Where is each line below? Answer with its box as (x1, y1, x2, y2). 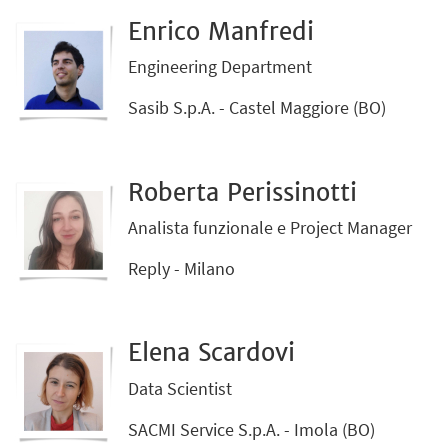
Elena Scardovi (128, 337, 296, 369)
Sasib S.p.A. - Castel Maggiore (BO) (128, 96, 387, 120)
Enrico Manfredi (128, 15, 315, 47)
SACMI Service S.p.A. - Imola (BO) (128, 417, 376, 441)
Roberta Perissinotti (128, 176, 358, 208)
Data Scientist (128, 376, 233, 400)
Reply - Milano (128, 257, 236, 281)
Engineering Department (128, 55, 313, 79)
